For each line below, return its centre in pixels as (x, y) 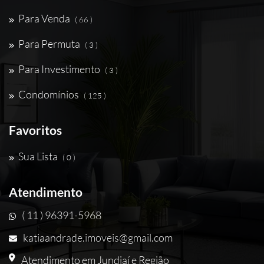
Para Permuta (49, 44)
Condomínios (49, 94)
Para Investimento (59, 69)
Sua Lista (38, 156)
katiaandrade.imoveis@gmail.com (98, 237)
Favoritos (35, 130)
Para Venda (44, 18)
